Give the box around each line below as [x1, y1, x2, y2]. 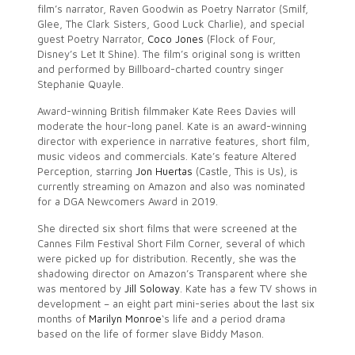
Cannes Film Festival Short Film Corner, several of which [36, 237, 305, 250]
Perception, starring [36, 165, 136, 177]
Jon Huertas [135, 165, 193, 177]
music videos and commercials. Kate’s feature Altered [36, 150, 296, 162]
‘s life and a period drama [161, 312, 285, 325]
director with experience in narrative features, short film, [36, 135, 310, 147]
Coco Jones [147, 32, 204, 45]
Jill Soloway [124, 282, 180, 295]
